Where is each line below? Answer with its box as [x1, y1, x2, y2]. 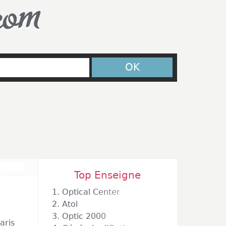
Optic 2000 [62, 211, 106, 221]
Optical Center [62, 187, 120, 197]
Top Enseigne [74, 169, 141, 181]
